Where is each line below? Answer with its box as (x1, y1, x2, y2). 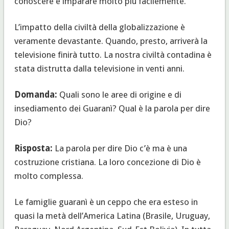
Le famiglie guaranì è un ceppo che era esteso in (14, 196, 198, 207)
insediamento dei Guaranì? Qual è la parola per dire (14, 103, 210, 113)
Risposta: (14, 143, 53, 153)
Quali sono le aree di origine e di (57, 89, 181, 100)
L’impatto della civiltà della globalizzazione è (14, 21, 185, 32)
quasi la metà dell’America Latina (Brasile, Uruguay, (14, 210, 210, 221)
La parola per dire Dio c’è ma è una (52, 143, 187, 153)
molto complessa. (14, 170, 83, 181)
